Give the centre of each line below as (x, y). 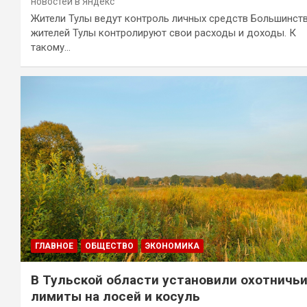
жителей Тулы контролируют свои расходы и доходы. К (163, 33)
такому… (51, 47)
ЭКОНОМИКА (172, 246)
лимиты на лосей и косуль (115, 297)
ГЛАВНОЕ (54, 246)
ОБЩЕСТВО (109, 246)
